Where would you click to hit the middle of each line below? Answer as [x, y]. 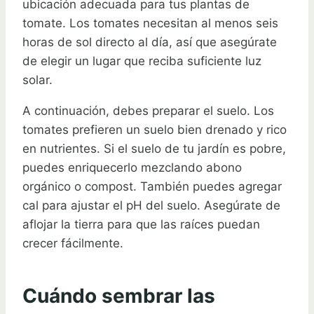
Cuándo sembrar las [119, 296]
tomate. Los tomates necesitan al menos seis [150, 23]
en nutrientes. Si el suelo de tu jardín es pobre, [154, 148]
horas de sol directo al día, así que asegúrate [150, 42]
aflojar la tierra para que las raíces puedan [141, 224]
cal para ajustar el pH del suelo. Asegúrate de [151, 205]
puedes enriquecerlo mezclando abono [132, 167]
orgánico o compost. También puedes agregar [152, 186]
